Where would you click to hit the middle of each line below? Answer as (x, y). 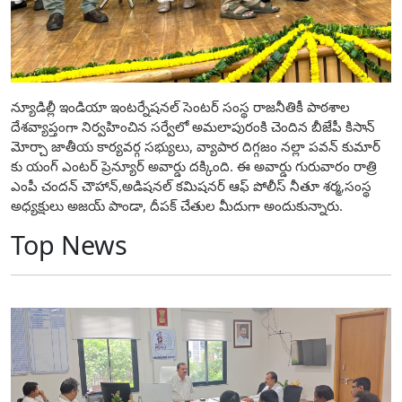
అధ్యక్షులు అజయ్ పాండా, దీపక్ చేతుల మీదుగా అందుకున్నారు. (177, 206)
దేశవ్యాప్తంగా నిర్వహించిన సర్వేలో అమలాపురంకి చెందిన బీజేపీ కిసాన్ (193, 127)
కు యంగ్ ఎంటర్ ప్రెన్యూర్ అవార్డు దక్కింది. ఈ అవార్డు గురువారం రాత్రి (194, 166)
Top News (69, 245)
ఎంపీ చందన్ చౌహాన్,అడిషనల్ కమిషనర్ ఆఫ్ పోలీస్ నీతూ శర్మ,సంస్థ (191, 186)
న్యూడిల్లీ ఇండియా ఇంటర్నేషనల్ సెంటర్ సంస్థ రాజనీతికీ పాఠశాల (180, 107)
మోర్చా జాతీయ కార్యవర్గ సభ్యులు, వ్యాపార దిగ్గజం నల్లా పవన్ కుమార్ (196, 147)
